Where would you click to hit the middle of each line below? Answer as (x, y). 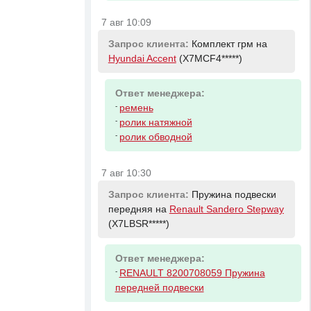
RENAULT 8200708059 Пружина (192, 274)
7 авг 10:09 (127, 23)
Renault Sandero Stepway (226, 209)
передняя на (138, 209)
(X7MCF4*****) (209, 58)
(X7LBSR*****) (138, 224)
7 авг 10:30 (127, 174)
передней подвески (159, 288)
